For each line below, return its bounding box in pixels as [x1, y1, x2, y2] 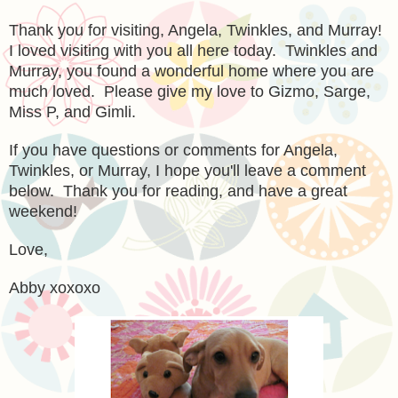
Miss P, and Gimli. [9, 102, 136, 121]
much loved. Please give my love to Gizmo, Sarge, [9, 82, 370, 100]
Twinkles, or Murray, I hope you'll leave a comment [9, 161, 366, 179]
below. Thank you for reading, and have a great [9, 181, 347, 200]
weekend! [9, 202, 77, 220]
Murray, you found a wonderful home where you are [9, 61, 374, 80]
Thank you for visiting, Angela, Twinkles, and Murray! [9, 20, 386, 39]
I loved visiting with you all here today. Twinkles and [9, 41, 378, 60]
